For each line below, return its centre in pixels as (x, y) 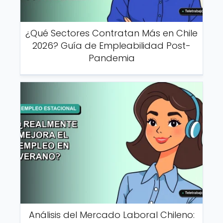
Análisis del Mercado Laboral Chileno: (111, 215)
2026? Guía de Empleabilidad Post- (111, 45)
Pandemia (111, 58)
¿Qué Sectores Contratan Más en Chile (111, 33)
